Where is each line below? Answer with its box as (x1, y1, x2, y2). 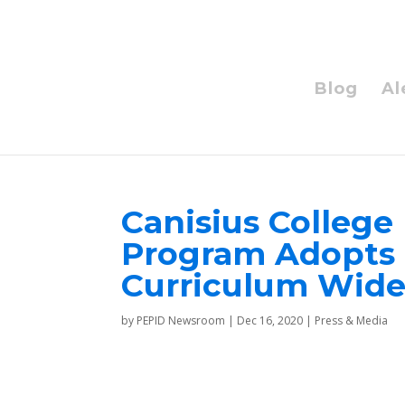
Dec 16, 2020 (237, 313, 304, 328)
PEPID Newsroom (137, 313, 226, 328)
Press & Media (315, 313, 389, 328)
